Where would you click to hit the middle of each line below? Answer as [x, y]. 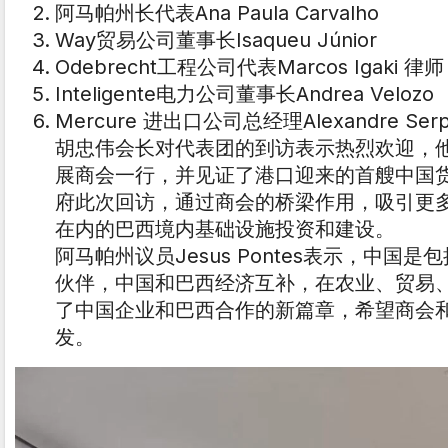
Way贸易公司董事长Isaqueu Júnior [216, 39]
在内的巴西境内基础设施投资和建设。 [225, 228]
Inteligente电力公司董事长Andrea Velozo [244, 93]
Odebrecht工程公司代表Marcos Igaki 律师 [249, 66]
